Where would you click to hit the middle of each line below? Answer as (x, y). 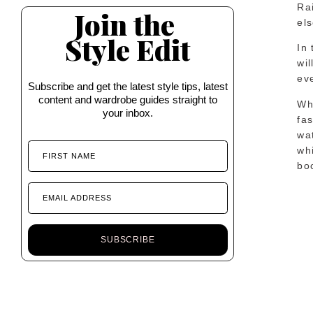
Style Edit (128, 49)
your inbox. (128, 112)
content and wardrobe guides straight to (128, 99)
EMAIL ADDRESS (77, 197)
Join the (128, 24)
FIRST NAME (69, 155)
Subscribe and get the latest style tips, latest (128, 86)
